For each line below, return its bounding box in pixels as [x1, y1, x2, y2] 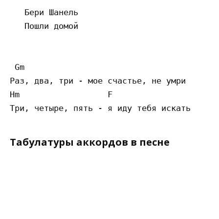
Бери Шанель [10, 7, 78, 18]
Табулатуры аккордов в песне [10, 135, 170, 149]
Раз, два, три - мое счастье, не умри [10, 76, 186, 86]
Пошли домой [10, 21, 78, 31]
